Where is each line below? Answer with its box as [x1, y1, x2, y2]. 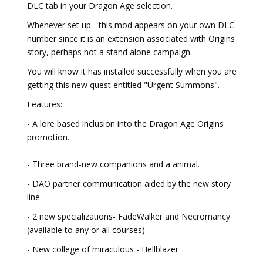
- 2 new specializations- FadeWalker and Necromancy [27, 211, 230, 222]
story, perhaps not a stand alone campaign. [27, 46, 192, 58]
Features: [27, 99, 62, 110]
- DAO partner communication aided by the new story [27, 178, 231, 189]
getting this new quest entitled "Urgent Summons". [27, 79, 220, 90]
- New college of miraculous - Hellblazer [27, 244, 178, 255]
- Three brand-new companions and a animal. [27, 159, 200, 170]
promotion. [27, 131, 69, 143]
